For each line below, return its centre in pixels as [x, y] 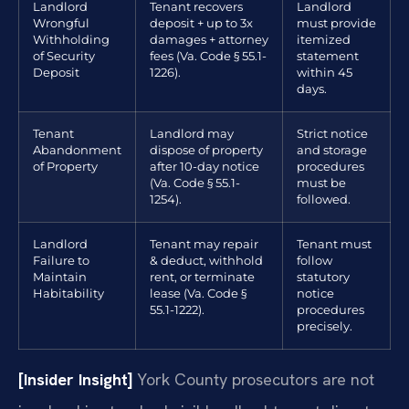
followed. [324, 199]
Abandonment [77, 150]
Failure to [61, 261]
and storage [332, 150]
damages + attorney [209, 40]
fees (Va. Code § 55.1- [208, 56]
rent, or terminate [202, 277]
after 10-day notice [204, 167]
